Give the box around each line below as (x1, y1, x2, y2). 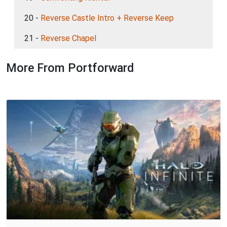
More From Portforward (6, 61, 134, 75)
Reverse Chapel (41, 33, 96, 43)
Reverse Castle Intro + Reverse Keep (41, 13, 174, 23)
